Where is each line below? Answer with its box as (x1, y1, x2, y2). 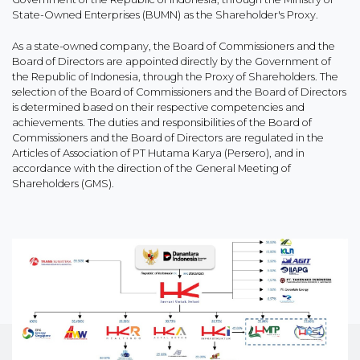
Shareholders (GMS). (12, 178, 114, 190)
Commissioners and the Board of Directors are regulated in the (12, 132, 324, 144)
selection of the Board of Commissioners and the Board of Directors (12, 86, 346, 98)
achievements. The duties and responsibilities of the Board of (12, 117, 312, 129)
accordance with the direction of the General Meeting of (12, 162, 291, 174)
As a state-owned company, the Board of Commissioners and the (12, 40, 335, 52)
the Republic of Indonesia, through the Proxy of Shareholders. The (12, 71, 338, 83)
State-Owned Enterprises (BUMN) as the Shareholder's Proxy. (12, 9, 318, 21)
